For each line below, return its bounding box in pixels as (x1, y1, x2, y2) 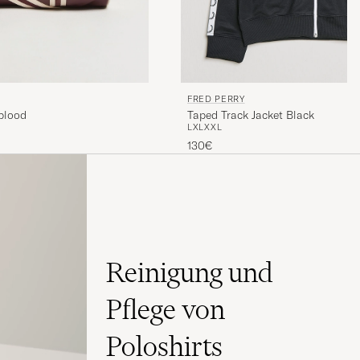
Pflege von (106, 292, 225, 327)
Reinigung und (106, 256, 273, 290)
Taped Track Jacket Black (187, 107, 314, 122)
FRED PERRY (187, 92, 245, 104)
